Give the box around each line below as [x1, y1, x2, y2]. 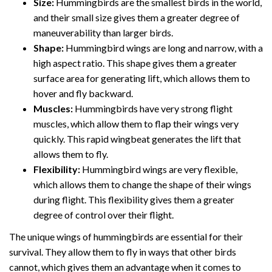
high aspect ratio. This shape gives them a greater [33, 56, 237, 69]
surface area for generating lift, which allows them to [33, 72, 250, 84]
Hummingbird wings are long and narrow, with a [64, 41, 263, 53]
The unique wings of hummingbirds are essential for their [9, 231, 243, 243]
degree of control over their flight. [33, 208, 174, 220]
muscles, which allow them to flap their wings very [33, 117, 239, 129]
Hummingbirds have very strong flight [73, 102, 233, 114]
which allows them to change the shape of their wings [33, 178, 251, 190]
